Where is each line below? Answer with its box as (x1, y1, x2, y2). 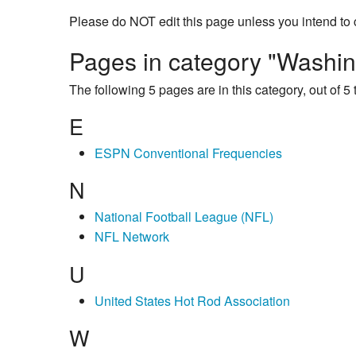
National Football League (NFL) (95, 207, 273, 226)
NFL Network (95, 227, 169, 246)
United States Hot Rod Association (95, 291, 290, 310)
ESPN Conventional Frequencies (95, 144, 282, 163)
